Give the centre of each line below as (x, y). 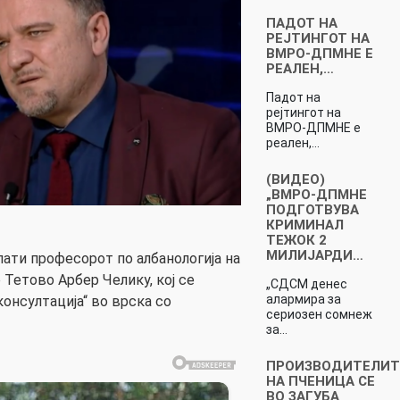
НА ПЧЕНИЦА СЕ (320, 381)
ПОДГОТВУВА (312, 209)
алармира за (303, 299)
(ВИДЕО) (295, 179)
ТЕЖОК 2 (296, 240)
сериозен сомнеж (319, 314)
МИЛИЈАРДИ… (314, 255)
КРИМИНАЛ (304, 225)
